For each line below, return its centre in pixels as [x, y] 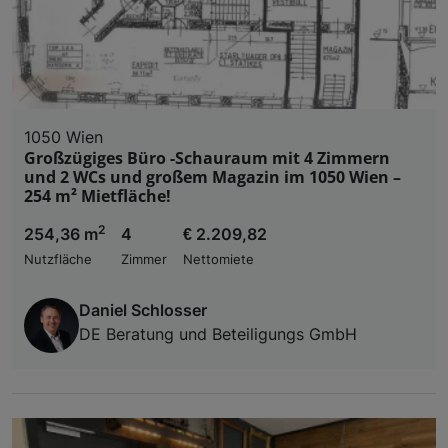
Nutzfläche [58, 260]
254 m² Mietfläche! [97, 196]
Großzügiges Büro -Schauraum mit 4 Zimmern [207, 158]
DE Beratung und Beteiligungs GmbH [218, 334]
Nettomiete [218, 260]
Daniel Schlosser [143, 310]
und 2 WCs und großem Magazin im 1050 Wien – [212, 177]
